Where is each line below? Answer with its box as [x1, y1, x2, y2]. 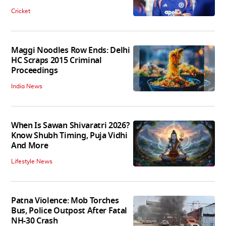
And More [11, 140, 48, 152]
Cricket [11, 8, 30, 15]
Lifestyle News [11, 158, 52, 165]
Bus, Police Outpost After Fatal [11, 205, 128, 217]
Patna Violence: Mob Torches [11, 195, 119, 207]
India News [11, 83, 42, 90]
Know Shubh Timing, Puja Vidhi [11, 130, 128, 142]
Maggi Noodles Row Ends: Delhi [11, 44, 130, 57]
